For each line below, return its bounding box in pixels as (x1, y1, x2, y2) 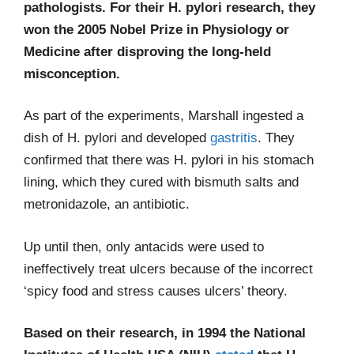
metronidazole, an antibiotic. (24, 197, 190, 212)
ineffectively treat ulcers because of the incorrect (24, 261, 313, 277)
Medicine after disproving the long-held (24, 43, 271, 59)
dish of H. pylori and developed (24, 130, 210, 145)
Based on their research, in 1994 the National (24, 326, 306, 341)
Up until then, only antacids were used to (24, 239, 264, 254)
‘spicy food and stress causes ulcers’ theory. (24, 283, 292, 299)
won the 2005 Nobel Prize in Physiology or (24, 21, 289, 37)
